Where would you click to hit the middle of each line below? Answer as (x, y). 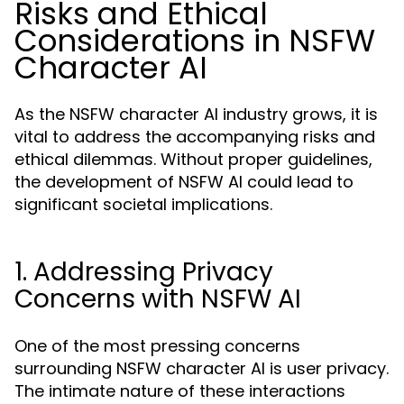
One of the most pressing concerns (157, 346)
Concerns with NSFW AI (158, 299)
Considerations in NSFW (195, 41)
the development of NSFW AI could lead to (184, 182)
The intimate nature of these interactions (180, 391)
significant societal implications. (143, 204)
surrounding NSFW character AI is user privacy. (202, 368)
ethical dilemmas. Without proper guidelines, (193, 159)
